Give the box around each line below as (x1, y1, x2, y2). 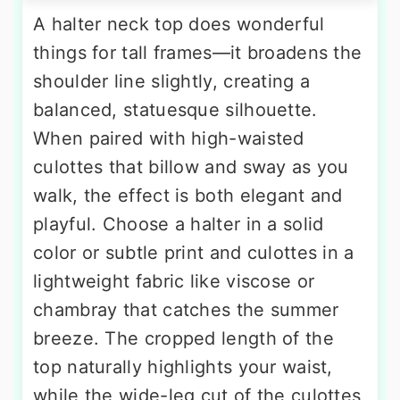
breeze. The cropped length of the (33, 327, 334, 349)
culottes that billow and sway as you (33, 155, 349, 178)
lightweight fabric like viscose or (33, 270, 315, 292)
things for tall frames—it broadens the (33, 41, 362, 63)
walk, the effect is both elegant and (33, 184, 343, 206)
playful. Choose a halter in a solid (33, 212, 324, 235)
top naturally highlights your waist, (33, 355, 333, 378)
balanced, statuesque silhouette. (33, 98, 318, 121)
